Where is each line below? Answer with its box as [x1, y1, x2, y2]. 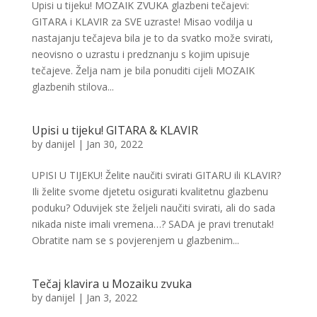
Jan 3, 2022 [86, 291, 137, 304]
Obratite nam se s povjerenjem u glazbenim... [31, 234, 239, 247]
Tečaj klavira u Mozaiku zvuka [31, 276, 192, 292]
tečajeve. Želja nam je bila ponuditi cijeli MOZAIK [31, 64, 255, 77]
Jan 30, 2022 [86, 137, 143, 151]
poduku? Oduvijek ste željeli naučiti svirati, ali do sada [31, 201, 275, 214]
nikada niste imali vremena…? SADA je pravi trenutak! [31, 217, 274, 231]
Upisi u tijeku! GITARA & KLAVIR [31, 122, 198, 138]
